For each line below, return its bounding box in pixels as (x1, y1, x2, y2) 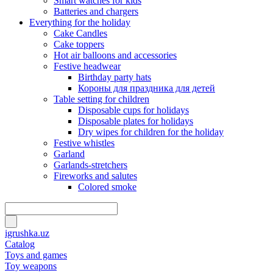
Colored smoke (78, 182, 136, 192)
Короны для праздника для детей (78, 83, 215, 93)
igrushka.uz (5, 228, 49, 238)
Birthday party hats (78, 72, 151, 82)
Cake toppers (54, 39, 104, 49)
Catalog (5, 239, 35, 249)
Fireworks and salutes (54, 171, 137, 181)
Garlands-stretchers (54, 160, 127, 170)
